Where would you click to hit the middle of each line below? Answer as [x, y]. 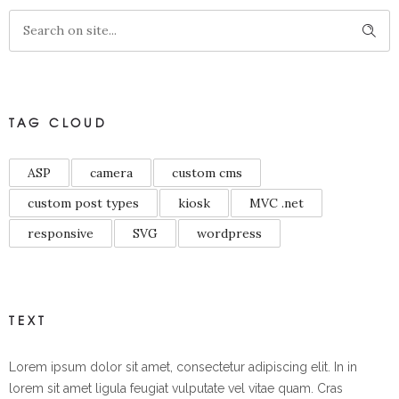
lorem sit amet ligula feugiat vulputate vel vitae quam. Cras [176, 388]
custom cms [207, 172]
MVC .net [277, 203]
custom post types [83, 203]
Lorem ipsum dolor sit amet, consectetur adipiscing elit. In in [183, 366]
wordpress [229, 233]
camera [111, 172]
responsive [61, 233]
